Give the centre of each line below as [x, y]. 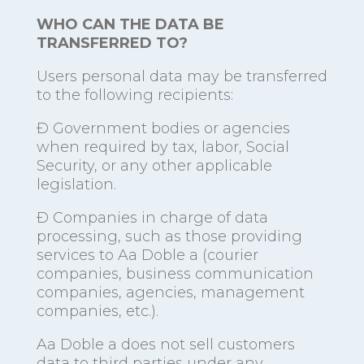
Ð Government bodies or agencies [163, 129]
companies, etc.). [97, 312]
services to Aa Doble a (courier [147, 256]
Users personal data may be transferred [182, 77]
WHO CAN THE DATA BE [130, 25]
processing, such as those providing [169, 237]
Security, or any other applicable [154, 166]
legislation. [76, 185]
